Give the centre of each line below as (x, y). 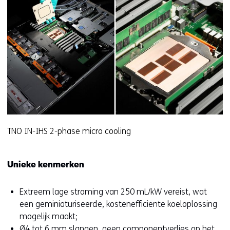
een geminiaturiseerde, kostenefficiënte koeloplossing (118, 204)
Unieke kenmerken (46, 165)
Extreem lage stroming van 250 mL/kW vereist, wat (113, 191)
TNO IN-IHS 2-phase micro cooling (69, 131)
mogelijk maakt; (49, 216)
